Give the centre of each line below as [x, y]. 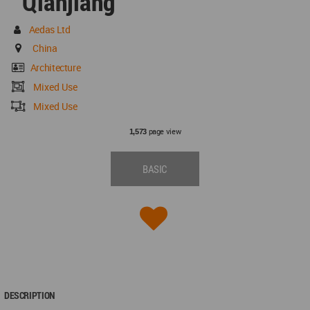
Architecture [55, 68]
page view [164, 131]
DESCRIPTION [29, 295]
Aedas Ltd [49, 30]
